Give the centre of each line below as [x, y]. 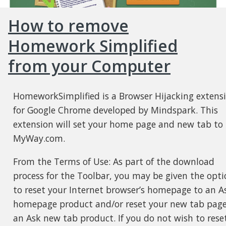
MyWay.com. [39, 138]
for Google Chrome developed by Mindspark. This [115, 110]
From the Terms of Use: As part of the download [114, 161]
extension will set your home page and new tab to [118, 124]
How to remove [68, 25]
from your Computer [89, 66]
